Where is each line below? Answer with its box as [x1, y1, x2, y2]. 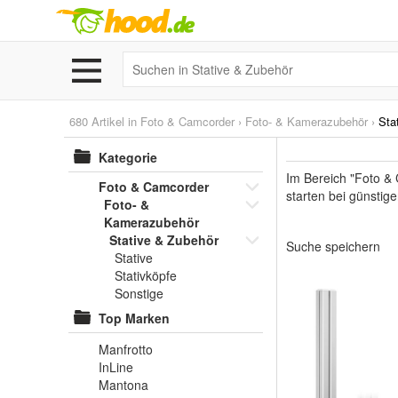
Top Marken [99, 309, 170, 327]
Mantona [99, 376, 148, 394]
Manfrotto [99, 340, 153, 358]
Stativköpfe [115, 267, 177, 284]
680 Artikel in [69, 113, 140, 130]
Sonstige [115, 284, 163, 302]
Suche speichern [286, 237, 380, 255]
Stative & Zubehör [109, 231, 219, 249]
